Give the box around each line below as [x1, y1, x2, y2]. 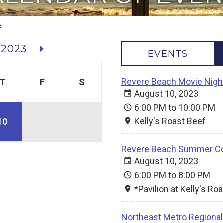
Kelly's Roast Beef [134, 116, 206, 126]
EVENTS [148, 48, 188, 59]
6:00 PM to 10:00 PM [134, 102, 215, 112]
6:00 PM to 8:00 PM [134, 170, 210, 180]
